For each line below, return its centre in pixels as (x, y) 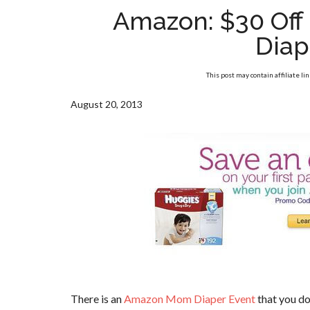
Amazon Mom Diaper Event (191, 299)
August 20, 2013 (107, 104)
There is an (97, 299)
